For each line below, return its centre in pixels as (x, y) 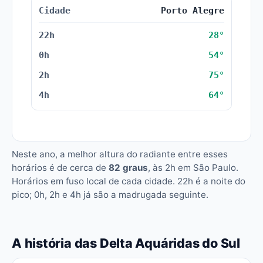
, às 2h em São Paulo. (193, 168)
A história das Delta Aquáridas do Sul (126, 243)
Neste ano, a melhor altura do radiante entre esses (120, 154)
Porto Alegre (193, 10)
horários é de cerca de (60, 168)
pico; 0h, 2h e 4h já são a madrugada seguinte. (110, 195)
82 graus (128, 168)
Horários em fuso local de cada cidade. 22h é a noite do (129, 181)
